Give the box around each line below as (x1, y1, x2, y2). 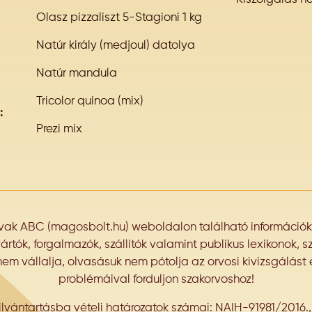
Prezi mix (36, 123, 83, 136)
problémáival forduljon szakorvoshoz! (58, 274, 254, 286)
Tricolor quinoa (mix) (36, 95, 144, 108)
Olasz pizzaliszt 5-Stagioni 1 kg (36, 12, 203, 24)
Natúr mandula (36, 68, 118, 80)
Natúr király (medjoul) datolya (36, 40, 196, 52)
